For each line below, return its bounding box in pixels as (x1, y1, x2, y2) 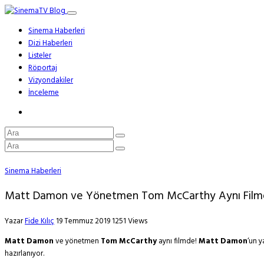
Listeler (28, 49, 51, 62)
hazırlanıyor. (5, 247, 44, 260)
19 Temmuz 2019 (56, 215, 110, 228)
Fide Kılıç (25, 215, 54, 228)
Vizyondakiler (28, 74, 73, 87)
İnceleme (28, 87, 59, 99)
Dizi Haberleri (28, 37, 72, 49)
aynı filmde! (157, 235, 199, 248)
